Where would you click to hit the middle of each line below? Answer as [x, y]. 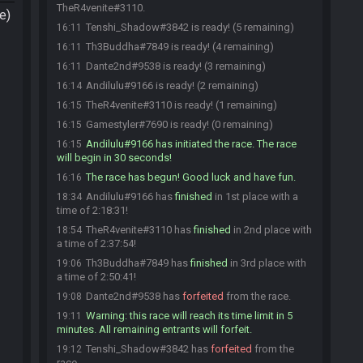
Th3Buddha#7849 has [138, 263]
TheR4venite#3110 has [140, 230]
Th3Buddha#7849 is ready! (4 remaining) [180, 47]
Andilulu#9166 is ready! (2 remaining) [172, 85]
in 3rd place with [267, 263]
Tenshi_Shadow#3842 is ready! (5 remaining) [190, 27]
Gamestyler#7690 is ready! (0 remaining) [179, 124]
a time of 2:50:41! [96, 277]
